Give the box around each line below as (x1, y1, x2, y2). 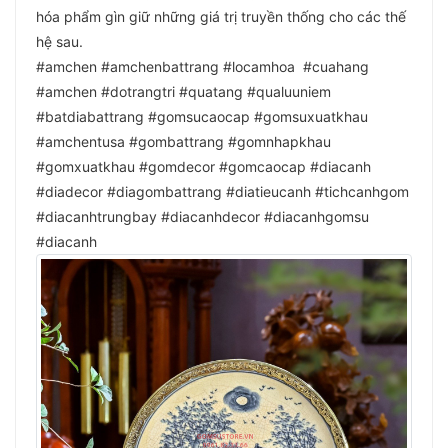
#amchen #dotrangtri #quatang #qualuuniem (36, 82, 331, 100)
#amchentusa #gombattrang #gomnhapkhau (36, 132, 331, 150)
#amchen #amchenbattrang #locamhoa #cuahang (36, 57, 369, 75)
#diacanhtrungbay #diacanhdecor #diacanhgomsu (36, 207, 369, 225)
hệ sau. (36, 32, 83, 50)
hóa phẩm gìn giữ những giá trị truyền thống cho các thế (36, 7, 406, 25)
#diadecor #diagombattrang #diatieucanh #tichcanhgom (36, 182, 409, 200)
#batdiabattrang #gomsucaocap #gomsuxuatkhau (36, 107, 368, 125)
